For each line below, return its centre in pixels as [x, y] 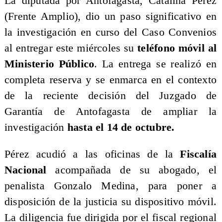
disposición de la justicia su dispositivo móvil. [111, 201]
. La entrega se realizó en [156, 64]
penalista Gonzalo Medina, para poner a [111, 186]
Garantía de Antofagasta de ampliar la [111, 112]
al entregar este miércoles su [71, 48]
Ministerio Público [49, 64]
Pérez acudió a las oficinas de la [92, 154]
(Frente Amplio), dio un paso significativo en [111, 17]
